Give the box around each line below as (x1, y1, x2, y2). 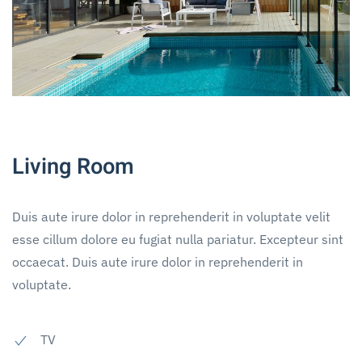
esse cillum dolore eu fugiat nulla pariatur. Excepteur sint (12, 231, 343, 248)
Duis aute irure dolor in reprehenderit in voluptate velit (12, 208, 330, 225)
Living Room (12, 150, 134, 183)
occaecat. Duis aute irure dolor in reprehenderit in (12, 254, 303, 271)
